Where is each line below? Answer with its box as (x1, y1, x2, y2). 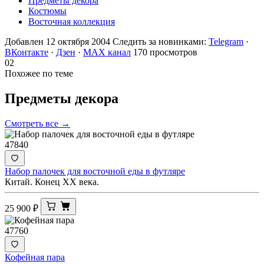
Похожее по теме (5, 68, 73, 78)
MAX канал (83, 47, 131, 57)
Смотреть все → (5, 118, 70, 128)
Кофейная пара (5, 252, 65, 262)
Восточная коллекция (28, 16, 115, 27)
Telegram (209, 36, 243, 47)
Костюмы (28, 5, 67, 16)
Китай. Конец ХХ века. (5, 176, 99, 187)
